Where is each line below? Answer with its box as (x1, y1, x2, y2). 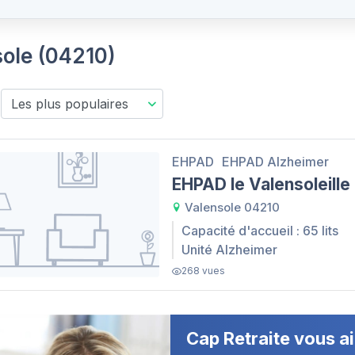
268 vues (181, 265, 225, 277)
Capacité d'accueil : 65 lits (181, 222, 338, 239)
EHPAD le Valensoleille (172, 174, 350, 194)
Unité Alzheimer (181, 241, 277, 258)
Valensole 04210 (181, 199, 280, 215)
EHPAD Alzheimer (222, 153, 329, 170)
